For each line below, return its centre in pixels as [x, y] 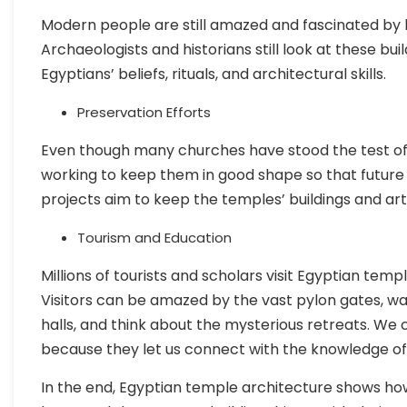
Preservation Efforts [144, 112]
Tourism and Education [154, 237]
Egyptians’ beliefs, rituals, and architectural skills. [213, 74]
